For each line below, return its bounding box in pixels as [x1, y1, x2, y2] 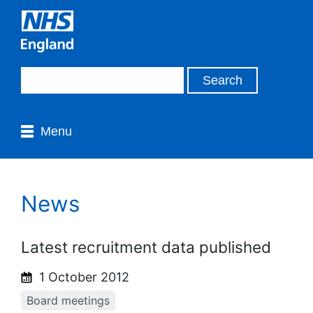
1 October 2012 [36, 269, 129, 284]
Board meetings [27, 293, 110, 307]
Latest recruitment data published [21, 237, 271, 256]
